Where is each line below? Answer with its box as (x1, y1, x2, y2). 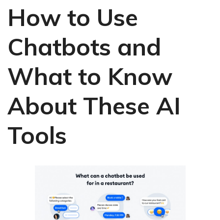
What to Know (7, 61, 172, 91)
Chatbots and (7, 32, 161, 61)
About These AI (7, 91, 181, 120)
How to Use (7, 2, 138, 32)
